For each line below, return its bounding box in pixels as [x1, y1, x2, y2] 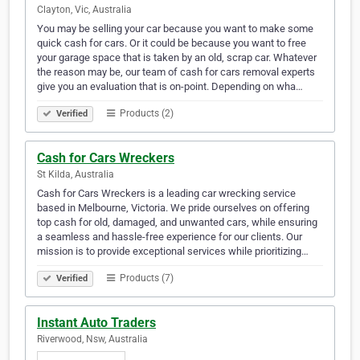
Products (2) [117, 108, 174, 120]
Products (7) [117, 272, 174, 284]
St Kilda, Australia [37, 169, 114, 181]
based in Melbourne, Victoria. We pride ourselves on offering [37, 202, 309, 215]
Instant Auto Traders [37, 315, 156, 331]
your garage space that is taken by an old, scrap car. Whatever [37, 51, 317, 64]
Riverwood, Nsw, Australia [37, 333, 148, 346]
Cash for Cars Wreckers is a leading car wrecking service [37, 187, 296, 200]
